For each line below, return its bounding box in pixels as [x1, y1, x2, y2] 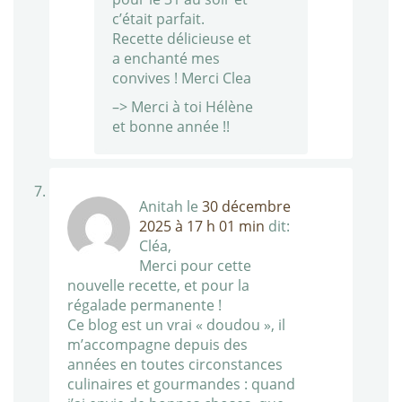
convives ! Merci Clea [112, 68, 251, 89]
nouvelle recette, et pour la [67, 275, 249, 296]
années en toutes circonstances [67, 354, 283, 375]
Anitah [139, 197, 183, 217]
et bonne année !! [112, 117, 230, 137]
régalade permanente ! [67, 295, 222, 316]
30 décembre [202, 197, 291, 217]
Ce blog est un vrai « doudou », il [67, 315, 285, 336]
